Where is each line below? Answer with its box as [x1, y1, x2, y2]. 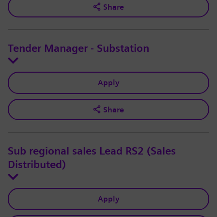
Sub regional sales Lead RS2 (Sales [8, 145, 176, 158]
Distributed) [8, 158, 66, 171]
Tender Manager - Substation [8, 42, 149, 55]
